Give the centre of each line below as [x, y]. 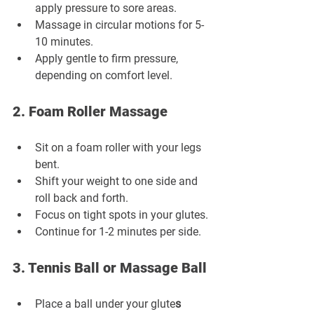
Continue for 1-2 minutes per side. [118, 231]
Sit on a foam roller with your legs [120, 147]
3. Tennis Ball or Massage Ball [110, 267]
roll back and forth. [82, 198]
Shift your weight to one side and [118, 181]
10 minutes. [64, 41]
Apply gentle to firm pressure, [108, 58]
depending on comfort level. [104, 75]
